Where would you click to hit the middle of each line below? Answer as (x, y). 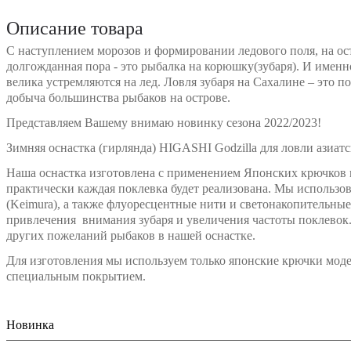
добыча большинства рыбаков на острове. (118, 97)
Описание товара (75, 28)
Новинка (30, 324)
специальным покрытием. (76, 276)
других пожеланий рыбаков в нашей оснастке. (131, 235)
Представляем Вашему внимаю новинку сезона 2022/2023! (164, 122)
